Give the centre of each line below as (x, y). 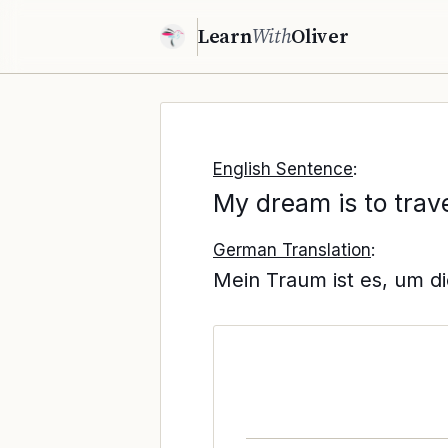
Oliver (320, 36)
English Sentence (283, 169)
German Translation (292, 249)
